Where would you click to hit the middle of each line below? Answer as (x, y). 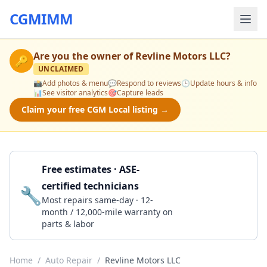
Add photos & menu (75, 83)
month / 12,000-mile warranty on (107, 212)
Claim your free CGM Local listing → (95, 109)
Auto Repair (69, 260)
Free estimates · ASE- (91, 169)
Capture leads (140, 93)
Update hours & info (223, 83)
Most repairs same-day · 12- (97, 200)
